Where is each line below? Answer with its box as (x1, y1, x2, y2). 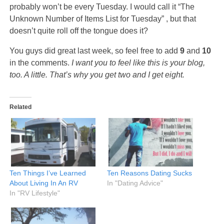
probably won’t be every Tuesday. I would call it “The (9, 2, 194, 11)
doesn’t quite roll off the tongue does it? (9, 26, 148, 35)
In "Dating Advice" (107, 179, 163, 187)
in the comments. (9, 58, 71, 67)
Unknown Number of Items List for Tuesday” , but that (9, 14, 196, 23)
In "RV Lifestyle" (9, 189, 60, 197)
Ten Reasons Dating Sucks (107, 169, 192, 177)
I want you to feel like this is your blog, (71, 58, 205, 67)
